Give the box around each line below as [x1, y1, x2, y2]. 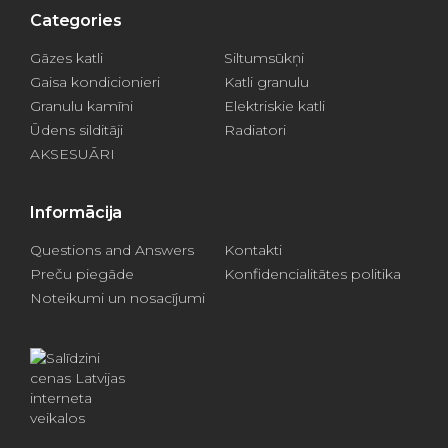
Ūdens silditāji [30, 120, 123, 139]
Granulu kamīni [30, 96, 133, 115]
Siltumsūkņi [224, 48, 304, 67]
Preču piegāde [30, 264, 134, 283]
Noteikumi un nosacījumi [30, 288, 205, 307]
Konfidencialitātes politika [224, 264, 401, 283]
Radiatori [224, 120, 286, 139]
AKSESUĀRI [30, 144, 115, 163]
